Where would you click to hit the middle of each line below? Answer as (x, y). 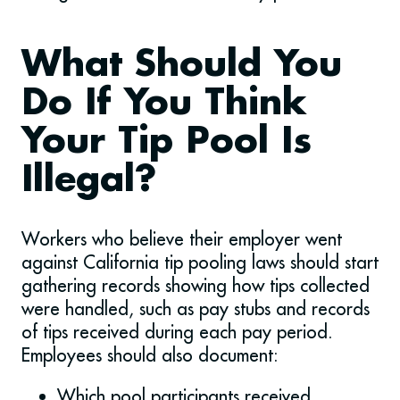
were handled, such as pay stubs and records (196, 309)
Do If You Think (164, 104)
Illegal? (89, 181)
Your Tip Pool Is (167, 143)
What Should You (182, 66)
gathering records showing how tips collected (196, 286)
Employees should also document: (150, 355)
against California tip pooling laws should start (200, 262)
